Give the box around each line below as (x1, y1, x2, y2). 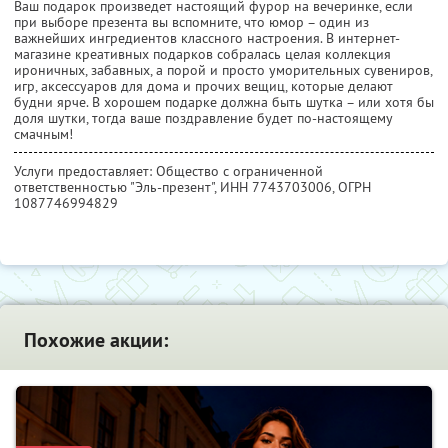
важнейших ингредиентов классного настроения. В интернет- (14, 29, 400, 48)
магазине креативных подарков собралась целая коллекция (14, 45, 391, 64)
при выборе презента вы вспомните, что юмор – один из (14, 13, 369, 32)
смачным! (14, 125, 73, 144)
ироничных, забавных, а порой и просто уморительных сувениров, (14, 61, 432, 80)
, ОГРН (332, 178, 371, 197)
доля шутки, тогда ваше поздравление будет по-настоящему (14, 109, 392, 128)
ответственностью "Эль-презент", (14, 178, 220, 197)
